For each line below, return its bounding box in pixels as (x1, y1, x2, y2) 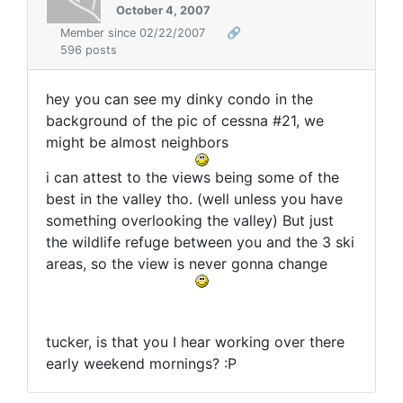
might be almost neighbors (46, 133, 228, 152)
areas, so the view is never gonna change (46, 255, 327, 273)
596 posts (60, 43, 117, 58)
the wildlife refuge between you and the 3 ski (46, 233, 354, 252)
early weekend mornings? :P (46, 354, 237, 373)
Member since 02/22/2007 (60, 26, 209, 40)
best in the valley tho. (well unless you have (46, 190, 343, 209)
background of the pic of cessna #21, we (46, 112, 324, 130)
